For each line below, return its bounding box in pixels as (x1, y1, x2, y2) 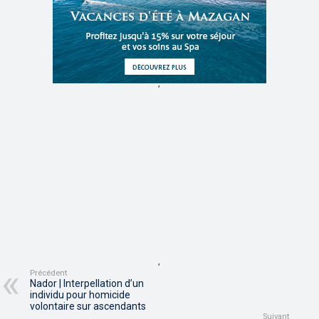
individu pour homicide (30, 289, 131, 301)
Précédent (30, 268, 68, 278)
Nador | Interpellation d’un (30, 278, 145, 290)
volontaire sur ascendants (30, 300, 147, 313)
